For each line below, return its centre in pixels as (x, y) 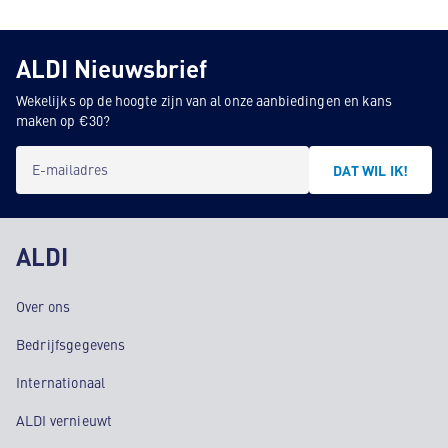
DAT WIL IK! (370, 170)
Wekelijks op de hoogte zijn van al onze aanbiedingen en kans (204, 100)
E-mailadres (70, 169)
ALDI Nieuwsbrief (111, 68)
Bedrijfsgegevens (71, 344)
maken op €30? (63, 120)
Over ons (43, 306)
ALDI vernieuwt (64, 420)
